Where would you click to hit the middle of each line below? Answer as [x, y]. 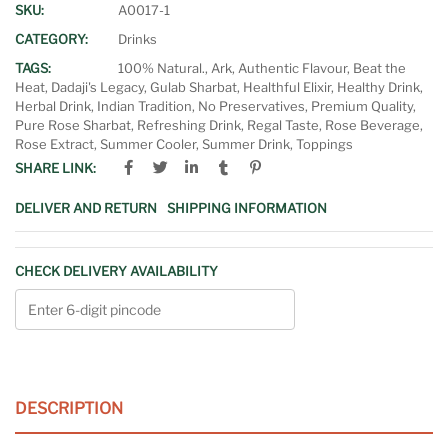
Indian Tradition [144, 105]
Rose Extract [54, 143]
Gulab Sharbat [193, 86]
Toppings [324, 143]
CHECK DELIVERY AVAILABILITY [116, 270]
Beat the [379, 67]
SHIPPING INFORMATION [247, 207]
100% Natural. [161, 67]
